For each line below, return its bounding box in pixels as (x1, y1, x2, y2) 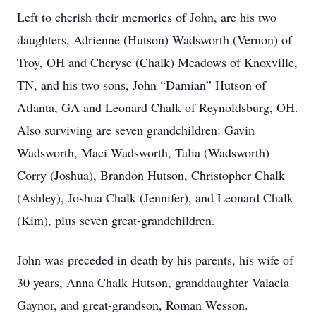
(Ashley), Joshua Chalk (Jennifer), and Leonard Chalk (17, 189, 293, 206)
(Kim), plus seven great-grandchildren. (17, 212, 215, 229)
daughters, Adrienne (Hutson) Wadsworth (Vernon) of (17, 31, 292, 48)
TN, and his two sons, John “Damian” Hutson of (17, 76, 266, 93)
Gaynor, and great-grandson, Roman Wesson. (17, 296, 248, 313)
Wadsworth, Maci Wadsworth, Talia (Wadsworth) (17, 144, 269, 161)
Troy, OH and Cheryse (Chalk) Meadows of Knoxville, (17, 54, 298, 71)
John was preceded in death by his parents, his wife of (17, 251, 293, 268)
